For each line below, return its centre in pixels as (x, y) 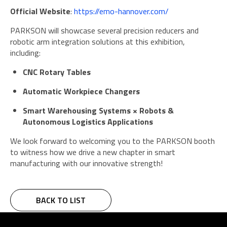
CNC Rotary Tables (57, 72)
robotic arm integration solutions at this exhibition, (98, 42)
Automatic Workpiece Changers (81, 91)
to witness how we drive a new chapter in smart (93, 152)
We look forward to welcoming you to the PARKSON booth (112, 141)
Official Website (40, 11)
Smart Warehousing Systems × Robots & (98, 111)
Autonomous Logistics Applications (88, 122)
